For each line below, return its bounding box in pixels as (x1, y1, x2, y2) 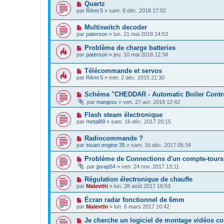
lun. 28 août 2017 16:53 (114, 182, 170, 189)
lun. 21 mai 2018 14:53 (113, 30, 168, 37)
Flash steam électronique (84, 110, 162, 118)
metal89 (86, 118, 105, 124)
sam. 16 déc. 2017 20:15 (111, 118, 171, 124)
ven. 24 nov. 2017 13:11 (121, 163, 179, 169)
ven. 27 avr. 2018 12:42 (123, 98, 180, 105)
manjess (96, 98, 117, 105)
